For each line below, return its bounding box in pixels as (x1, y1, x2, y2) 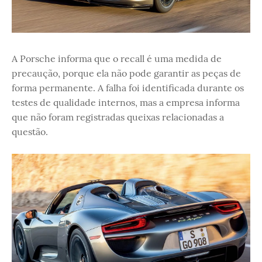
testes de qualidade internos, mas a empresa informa (12, 96, 240, 109)
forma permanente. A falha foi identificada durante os (12, 82, 244, 94)
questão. (12, 126, 48, 138)
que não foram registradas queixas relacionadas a (12, 111, 224, 123)
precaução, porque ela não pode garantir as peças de (12, 67, 241, 80)
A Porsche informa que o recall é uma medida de (12, 53, 222, 65)
